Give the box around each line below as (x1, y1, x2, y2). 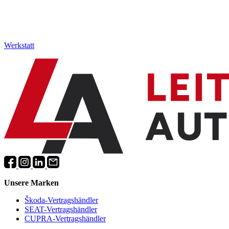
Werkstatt (4, 41, 34, 50)
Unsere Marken (4, 178, 59, 188)
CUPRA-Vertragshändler (25, 214, 106, 223)
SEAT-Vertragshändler (25, 205, 97, 214)
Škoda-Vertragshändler (25, 196, 98, 205)
